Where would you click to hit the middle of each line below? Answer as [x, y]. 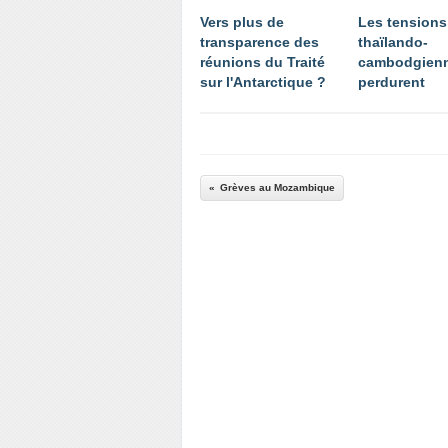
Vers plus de [242, 22]
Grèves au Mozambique [277, 187]
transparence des [259, 42]
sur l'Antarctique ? [263, 82]
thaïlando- [393, 42]
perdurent [391, 82]
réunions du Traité [262, 62]
